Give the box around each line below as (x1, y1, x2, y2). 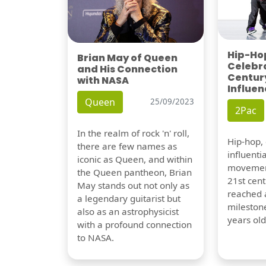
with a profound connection (77, 218, 192, 230)
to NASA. (77, 231, 114, 243)
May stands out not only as (77, 179, 189, 191)
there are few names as (77, 140, 177, 152)
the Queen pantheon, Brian (77, 166, 192, 178)
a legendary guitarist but (77, 192, 180, 204)
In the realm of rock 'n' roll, (77, 126, 189, 139)
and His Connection (77, 62, 178, 76)
